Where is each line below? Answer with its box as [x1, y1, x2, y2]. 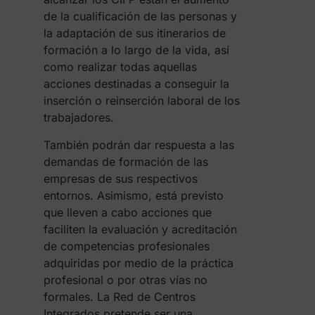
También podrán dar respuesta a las [43, 138, 234, 152]
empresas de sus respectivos [43, 172, 198, 186]
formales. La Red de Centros [43, 290, 195, 304]
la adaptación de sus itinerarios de [43, 26, 226, 40]
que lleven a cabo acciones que [43, 205, 212, 219]
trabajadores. [43, 110, 114, 124]
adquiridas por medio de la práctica [43, 256, 233, 270]
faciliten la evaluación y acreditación [43, 222, 237, 236]
